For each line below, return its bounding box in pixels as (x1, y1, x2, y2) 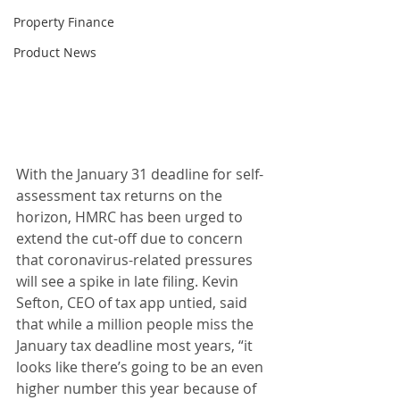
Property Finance (13, 13, 114, 30)
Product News (13, 44, 96, 61)
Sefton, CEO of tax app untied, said (16, 293, 251, 313)
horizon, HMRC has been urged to (16, 207, 246, 228)
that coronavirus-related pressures (16, 250, 256, 271)
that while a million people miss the (16, 314, 257, 335)
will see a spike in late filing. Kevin (16, 271, 242, 292)
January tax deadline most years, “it (16, 336, 256, 356)
